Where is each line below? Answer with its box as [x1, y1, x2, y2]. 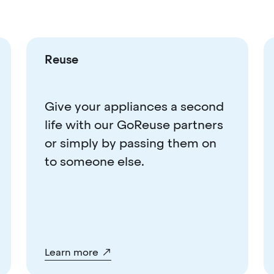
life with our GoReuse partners [44, 116, 223, 133]
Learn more [44, 245, 98, 259]
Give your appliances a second [44, 98, 224, 114]
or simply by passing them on [44, 135, 217, 151]
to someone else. [44, 153, 144, 169]
